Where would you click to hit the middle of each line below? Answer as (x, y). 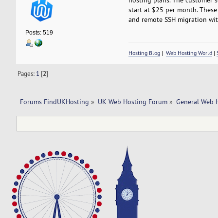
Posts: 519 (39, 33)
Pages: (27, 73)
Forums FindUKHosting (54, 101)
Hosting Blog (144, 53)
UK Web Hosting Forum (132, 101)
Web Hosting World (189, 53)
